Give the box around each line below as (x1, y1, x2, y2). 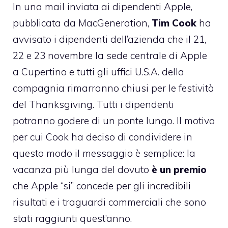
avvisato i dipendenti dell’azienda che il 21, (13, 33, 206, 46)
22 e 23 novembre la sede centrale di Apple (13, 49, 207, 62)
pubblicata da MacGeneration (13, 17, 148, 30)
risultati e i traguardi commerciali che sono (13, 196, 206, 209)
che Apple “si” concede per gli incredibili (13, 180, 191, 192)
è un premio (149, 163, 207, 176)
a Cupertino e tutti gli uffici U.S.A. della (13, 66, 184, 78)
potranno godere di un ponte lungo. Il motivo (13, 115, 215, 127)
